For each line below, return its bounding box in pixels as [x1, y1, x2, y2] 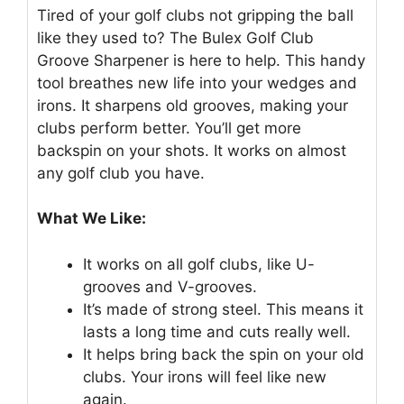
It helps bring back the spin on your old [83, 344, 364, 363]
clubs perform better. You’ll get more [37, 118, 301, 137]
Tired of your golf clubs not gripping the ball [37, 5, 353, 24]
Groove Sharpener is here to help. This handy [37, 50, 365, 69]
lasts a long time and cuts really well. [83, 322, 351, 341]
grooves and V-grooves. [83, 277, 257, 296]
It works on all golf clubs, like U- [83, 254, 315, 273]
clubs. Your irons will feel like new [83, 367, 326, 386]
